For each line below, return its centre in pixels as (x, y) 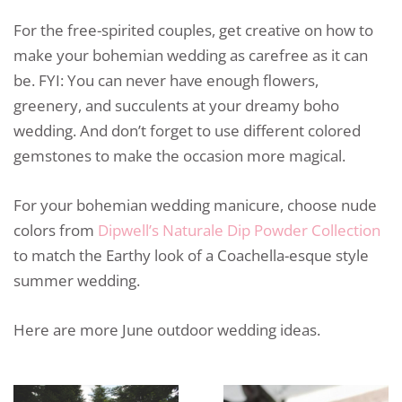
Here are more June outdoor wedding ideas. (167, 330)
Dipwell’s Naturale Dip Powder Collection (239, 230)
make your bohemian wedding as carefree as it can (191, 55)
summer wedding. (77, 280)
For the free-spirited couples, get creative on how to (193, 30)
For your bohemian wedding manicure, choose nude (195, 205)
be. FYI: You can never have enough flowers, (166, 80)
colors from (56, 230)
